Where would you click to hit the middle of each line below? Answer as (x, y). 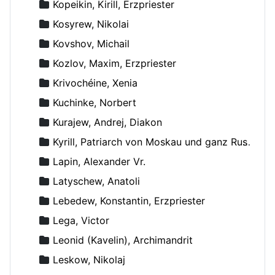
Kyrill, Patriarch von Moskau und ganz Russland (150, 141)
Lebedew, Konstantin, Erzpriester (129, 200)
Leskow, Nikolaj (89, 259)
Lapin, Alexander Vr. (99, 161)
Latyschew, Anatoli (96, 181)
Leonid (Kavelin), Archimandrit (123, 240)
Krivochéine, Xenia (95, 83)
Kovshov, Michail (91, 43)
